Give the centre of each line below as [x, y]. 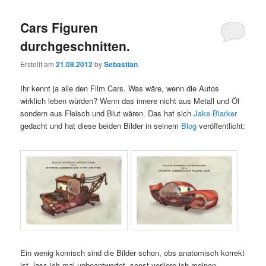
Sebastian [121, 64]
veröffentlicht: [221, 126]
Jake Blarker [216, 113]
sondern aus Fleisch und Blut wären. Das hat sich [107, 113]
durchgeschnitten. [75, 45]
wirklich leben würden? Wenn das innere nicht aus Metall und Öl [130, 101]
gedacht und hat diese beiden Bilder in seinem [101, 126]
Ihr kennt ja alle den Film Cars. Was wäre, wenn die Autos [120, 88]
